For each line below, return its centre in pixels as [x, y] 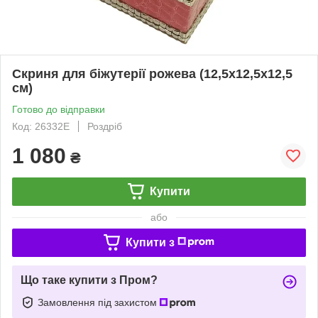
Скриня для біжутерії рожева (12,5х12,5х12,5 [152, 73]
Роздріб [105, 126]
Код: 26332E [41, 126]
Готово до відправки [59, 109]
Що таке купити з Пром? [89, 280]
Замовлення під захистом [99, 302]
